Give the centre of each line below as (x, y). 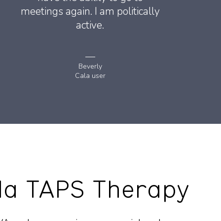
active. (90, 25)
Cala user (90, 76)
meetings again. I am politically (90, 12)
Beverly (90, 67)
